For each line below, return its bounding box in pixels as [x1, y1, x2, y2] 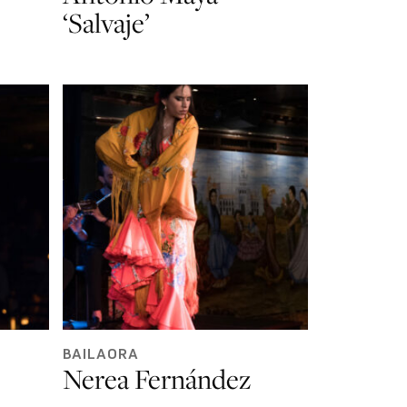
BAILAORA [62, 343, 140, 362]
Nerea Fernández [62, 359, 251, 398]
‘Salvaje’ [62, 3, 150, 42]
